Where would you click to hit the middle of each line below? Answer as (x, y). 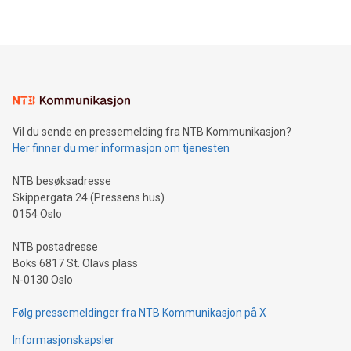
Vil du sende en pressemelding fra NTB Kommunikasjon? (152, 132)
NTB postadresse (55, 247)
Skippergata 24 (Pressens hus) (89, 198)
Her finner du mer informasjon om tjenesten (121, 148)
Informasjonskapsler (63, 340)
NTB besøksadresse (62, 181)
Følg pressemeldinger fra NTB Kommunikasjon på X (139, 313)
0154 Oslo (37, 214)
